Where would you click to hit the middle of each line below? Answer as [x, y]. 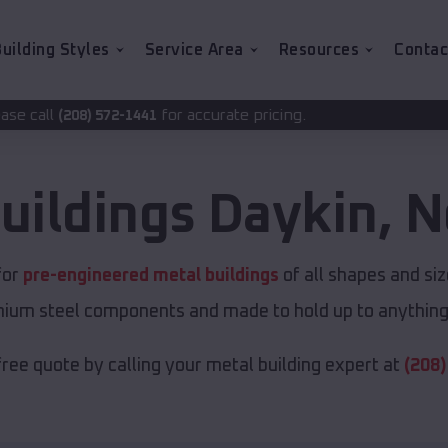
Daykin [293, 216]
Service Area [194, 50]
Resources [318, 50]
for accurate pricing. [99, 115]
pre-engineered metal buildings [150, 276]
